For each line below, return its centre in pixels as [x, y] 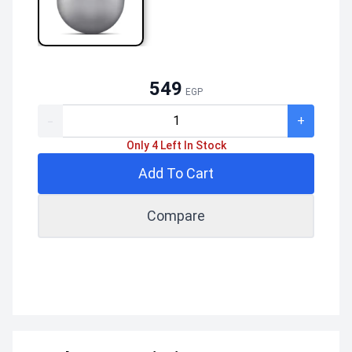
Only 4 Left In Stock [176, 145]
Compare [176, 216]
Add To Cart [176, 173]
